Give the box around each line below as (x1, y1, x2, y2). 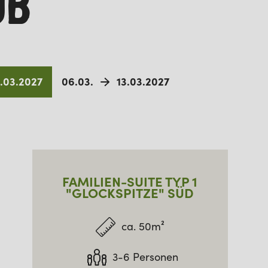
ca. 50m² (121, 220, 165, 234)
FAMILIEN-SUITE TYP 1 (62, 173, 198, 190)
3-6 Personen (112, 249, 179, 264)
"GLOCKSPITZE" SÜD (66, 185, 194, 202)
